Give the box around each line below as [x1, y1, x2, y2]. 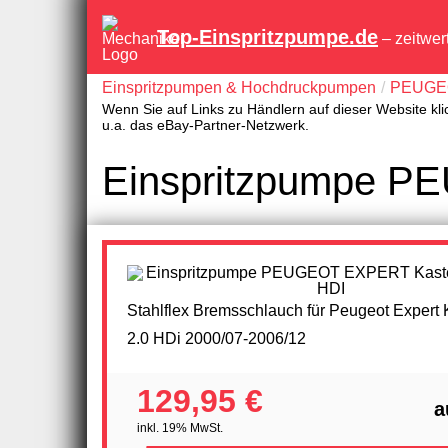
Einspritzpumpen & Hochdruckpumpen [102, 79, 376, 96]
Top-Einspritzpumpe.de [157, 26, 378, 48]
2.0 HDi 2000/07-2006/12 [127, 329, 306, 347]
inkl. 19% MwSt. [137, 420, 223, 435]
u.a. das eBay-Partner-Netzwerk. [102, 118, 309, 133]
